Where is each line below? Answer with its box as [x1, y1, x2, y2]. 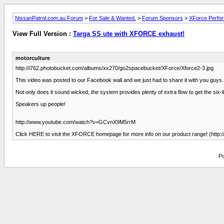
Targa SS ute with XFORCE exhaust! [73, 30, 184, 38]
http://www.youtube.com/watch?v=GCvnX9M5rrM [15, 118, 135, 125]
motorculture [15, 54, 50, 61]
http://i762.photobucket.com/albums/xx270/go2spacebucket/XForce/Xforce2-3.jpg [15, 64, 213, 71]
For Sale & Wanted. [89, 15, 136, 21]
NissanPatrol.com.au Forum [15, 15, 83, 21]
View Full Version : [12, 30, 73, 38]
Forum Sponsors [142, 15, 183, 21]
